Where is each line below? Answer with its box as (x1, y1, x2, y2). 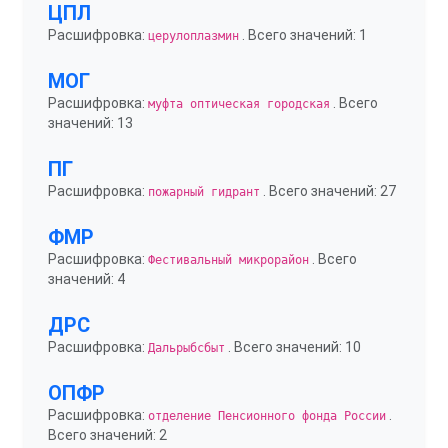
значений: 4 (48, 271, 125, 287)
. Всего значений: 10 (225, 339, 361, 355)
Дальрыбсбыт (148, 341, 225, 355)
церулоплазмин (148, 29, 239, 43)
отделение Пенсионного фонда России (148, 409, 386, 423)
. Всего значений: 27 (260, 183, 396, 199)
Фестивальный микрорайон (148, 253, 309, 267)
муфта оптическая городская (148, 97, 330, 111)
